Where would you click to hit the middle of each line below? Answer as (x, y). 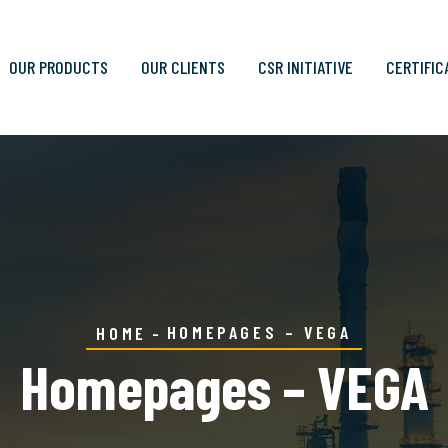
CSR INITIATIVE (305, 67)
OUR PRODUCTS (58, 67)
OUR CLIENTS (182, 67)
